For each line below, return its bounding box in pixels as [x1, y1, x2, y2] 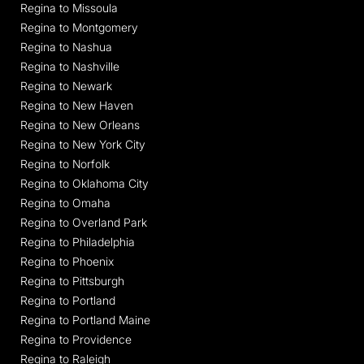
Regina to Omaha [20, 195, 110, 210]
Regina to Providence [20, 331, 132, 346]
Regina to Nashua [20, 39, 112, 54]
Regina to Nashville [20, 58, 119, 73]
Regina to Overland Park [20, 214, 147, 229]
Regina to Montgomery [20, 19, 138, 34]
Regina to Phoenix [20, 253, 114, 268]
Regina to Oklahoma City [20, 175, 149, 190]
